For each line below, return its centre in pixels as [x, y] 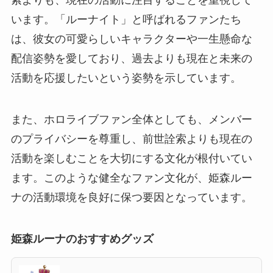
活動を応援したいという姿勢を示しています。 [126, 78]
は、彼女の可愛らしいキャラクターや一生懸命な [131, 39]
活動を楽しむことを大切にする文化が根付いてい [131, 159]
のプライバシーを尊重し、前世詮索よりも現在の [131, 139]
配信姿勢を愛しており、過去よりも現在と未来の [131, 59]
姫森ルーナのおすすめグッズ [82, 239]
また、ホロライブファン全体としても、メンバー [131, 120]
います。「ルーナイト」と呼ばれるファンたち [126, 20]
